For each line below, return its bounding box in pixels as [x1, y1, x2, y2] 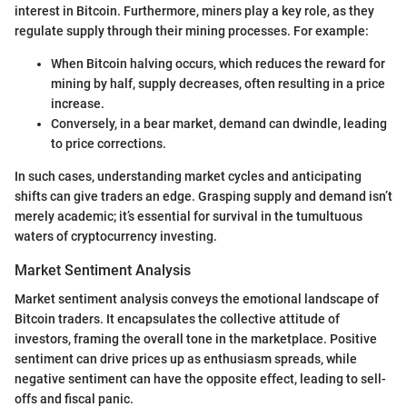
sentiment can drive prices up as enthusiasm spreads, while [15, 352, 357, 366]
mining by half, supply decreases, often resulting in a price [51, 75, 385, 91]
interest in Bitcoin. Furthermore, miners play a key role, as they [15, 3, 374, 18]
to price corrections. [51, 135, 166, 151]
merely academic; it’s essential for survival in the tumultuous [15, 208, 362, 223]
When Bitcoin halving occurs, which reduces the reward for [51, 55, 385, 71]
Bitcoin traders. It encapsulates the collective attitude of [15, 312, 340, 326]
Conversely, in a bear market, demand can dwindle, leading [51, 115, 387, 131]
